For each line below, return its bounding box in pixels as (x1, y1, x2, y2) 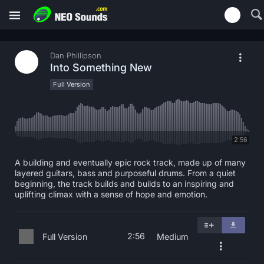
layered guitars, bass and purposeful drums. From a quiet (15, 168, 236, 178)
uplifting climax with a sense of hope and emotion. (15, 189, 207, 199)
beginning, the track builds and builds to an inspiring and (15, 179, 234, 189)
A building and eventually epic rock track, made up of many (15, 157, 246, 167)
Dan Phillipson (50, 51, 101, 60)
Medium (157, 232, 189, 242)
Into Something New (50, 61, 152, 74)
